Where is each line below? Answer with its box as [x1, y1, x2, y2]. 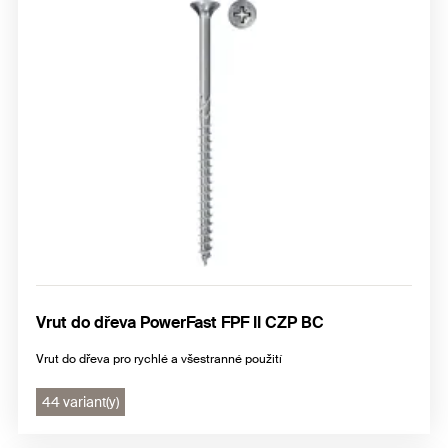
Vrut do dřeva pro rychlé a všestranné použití [36, 351, 282, 368]
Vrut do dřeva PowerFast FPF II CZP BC [36, 312, 324, 334]
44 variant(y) [42, 393, 119, 412]
